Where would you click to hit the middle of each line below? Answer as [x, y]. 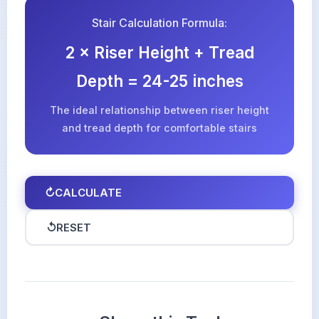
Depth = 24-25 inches [159, 81]
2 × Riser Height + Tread [159, 52]
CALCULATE [88, 193]
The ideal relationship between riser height [159, 110]
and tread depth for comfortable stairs [159, 128]
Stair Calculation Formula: [159, 23]
